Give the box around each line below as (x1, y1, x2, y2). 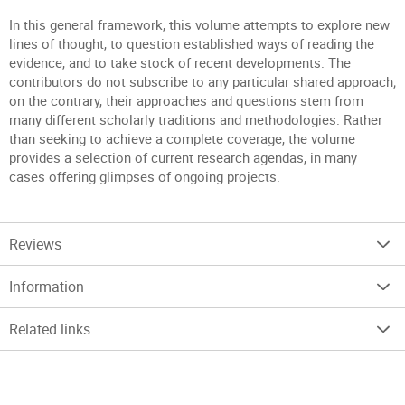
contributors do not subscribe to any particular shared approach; (9, 72, 396, 90)
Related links (9, 319, 90, 339)
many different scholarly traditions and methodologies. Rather (9, 110, 382, 128)
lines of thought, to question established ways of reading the (9, 34, 374, 52)
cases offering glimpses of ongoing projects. (9, 167, 280, 185)
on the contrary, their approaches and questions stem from (9, 91, 363, 109)
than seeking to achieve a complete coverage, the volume (9, 129, 355, 147)
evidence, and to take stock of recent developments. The (9, 53, 351, 71)
